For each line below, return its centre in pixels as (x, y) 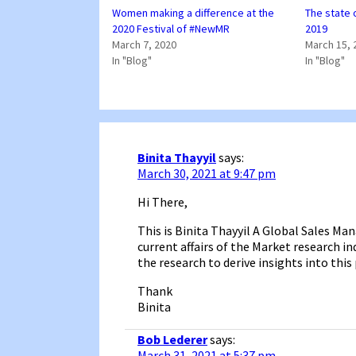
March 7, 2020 (144, 44)
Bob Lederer (172, 339)
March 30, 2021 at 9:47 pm (207, 173)
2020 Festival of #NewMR (171, 28)
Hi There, (163, 201)
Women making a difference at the (193, 12)
